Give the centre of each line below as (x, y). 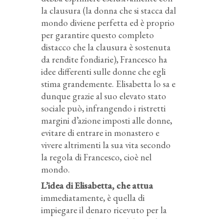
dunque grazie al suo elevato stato (104, 96)
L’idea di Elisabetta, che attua (97, 186)
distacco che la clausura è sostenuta (106, 47)
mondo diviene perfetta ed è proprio (108, 23)
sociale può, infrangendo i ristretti (103, 109)
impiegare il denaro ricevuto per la (104, 210)
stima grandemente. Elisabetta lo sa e (108, 84)
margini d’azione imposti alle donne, (107, 121)
